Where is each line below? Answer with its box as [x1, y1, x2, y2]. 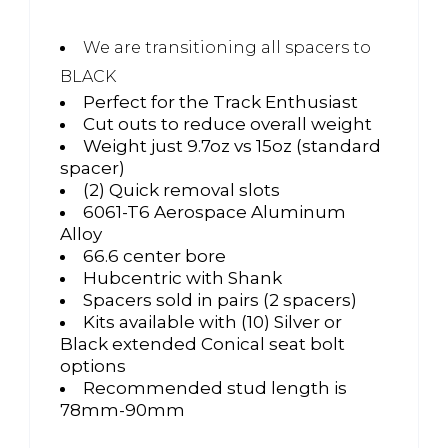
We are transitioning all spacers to [83, 37, 371, 57]
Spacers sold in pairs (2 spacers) [83, 289, 357, 310]
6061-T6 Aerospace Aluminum [83, 201, 346, 222]
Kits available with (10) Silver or [83, 311, 342, 332]
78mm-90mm [60, 399, 185, 420]
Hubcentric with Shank [83, 267, 282, 288]
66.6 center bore [83, 245, 226, 266]
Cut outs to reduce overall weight [83, 113, 372, 134]
